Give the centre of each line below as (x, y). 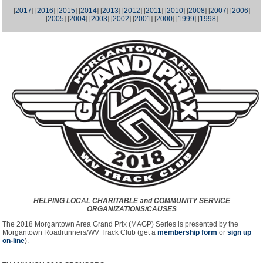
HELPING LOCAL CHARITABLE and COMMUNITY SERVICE (131, 201)
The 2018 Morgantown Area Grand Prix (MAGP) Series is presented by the (120, 224)
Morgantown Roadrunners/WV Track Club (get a (80, 232)
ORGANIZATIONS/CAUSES (131, 209)
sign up (239, 232)
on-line (14, 241)
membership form (187, 232)
